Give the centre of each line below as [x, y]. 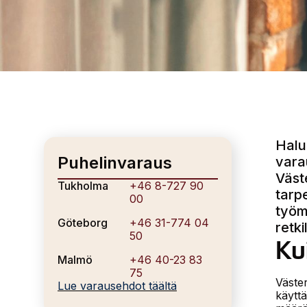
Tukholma [83, 185]
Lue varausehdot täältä [117, 285]
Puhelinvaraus [115, 163]
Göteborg [83, 222]
